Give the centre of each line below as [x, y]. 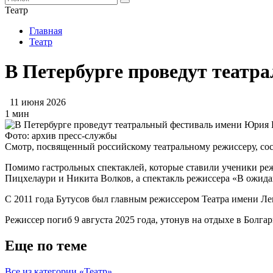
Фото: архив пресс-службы [61, 135]
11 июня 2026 [38, 102]
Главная [46, 31]
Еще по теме [46, 245]
